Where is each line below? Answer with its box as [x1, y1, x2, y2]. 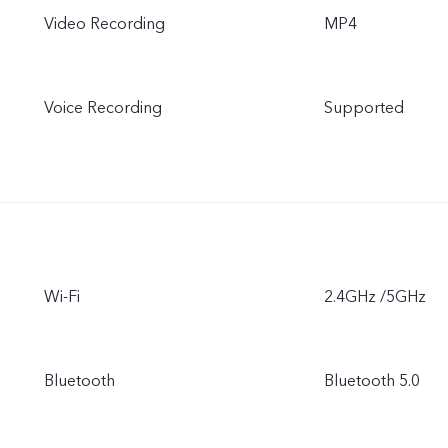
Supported [324, 96, 404, 119]
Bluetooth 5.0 [324, 369, 420, 392]
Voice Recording [44, 96, 162, 119]
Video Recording [44, 12, 165, 35]
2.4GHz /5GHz [324, 285, 426, 308]
